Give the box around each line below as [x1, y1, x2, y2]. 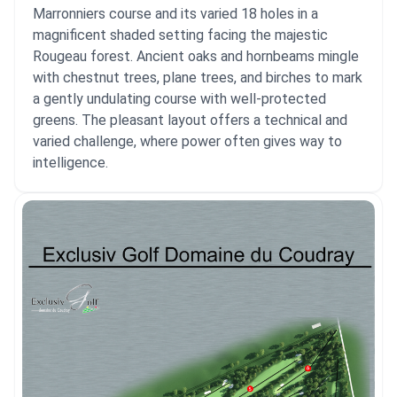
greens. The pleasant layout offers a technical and [33, 112, 347, 128]
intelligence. [33, 154, 108, 171]
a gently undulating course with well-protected [33, 90, 326, 107]
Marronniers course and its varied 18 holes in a [33, 5, 318, 22]
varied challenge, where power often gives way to [33, 133, 342, 150]
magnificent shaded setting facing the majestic [33, 27, 328, 43]
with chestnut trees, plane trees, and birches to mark [33, 69, 362, 86]
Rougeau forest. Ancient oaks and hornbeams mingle [33, 48, 359, 65]
